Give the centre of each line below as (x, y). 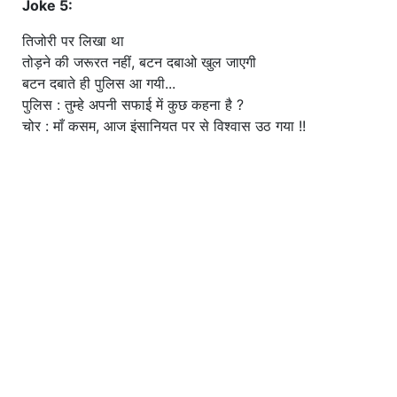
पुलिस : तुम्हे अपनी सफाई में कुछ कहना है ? (133, 104)
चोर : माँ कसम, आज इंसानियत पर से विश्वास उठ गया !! (164, 125)
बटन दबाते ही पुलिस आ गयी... (99, 83)
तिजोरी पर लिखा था (73, 40)
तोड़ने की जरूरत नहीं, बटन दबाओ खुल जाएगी (139, 62)
